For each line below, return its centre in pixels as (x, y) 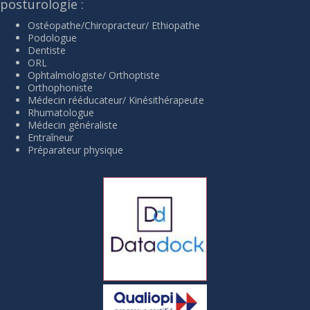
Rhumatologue (61, 112)
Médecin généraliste (73, 125)
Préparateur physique (75, 149)
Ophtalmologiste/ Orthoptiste (94, 75)
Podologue (52, 37)
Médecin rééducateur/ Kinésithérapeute (116, 100)
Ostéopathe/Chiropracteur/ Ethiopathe (114, 25)
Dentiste (47, 50)
